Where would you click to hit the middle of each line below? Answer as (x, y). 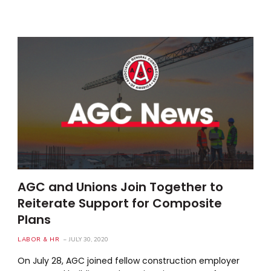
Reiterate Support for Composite (120, 203)
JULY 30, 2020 (89, 239)
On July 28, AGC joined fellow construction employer (129, 260)
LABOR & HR (39, 239)
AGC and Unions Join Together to (121, 187)
